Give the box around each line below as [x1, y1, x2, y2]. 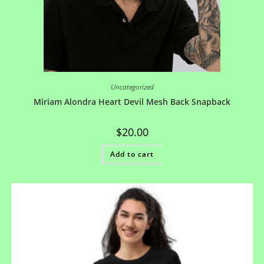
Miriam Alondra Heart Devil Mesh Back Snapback [34, 95, 230, 107]
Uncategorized [110, 81, 154, 92]
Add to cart [110, 148, 154, 159]
